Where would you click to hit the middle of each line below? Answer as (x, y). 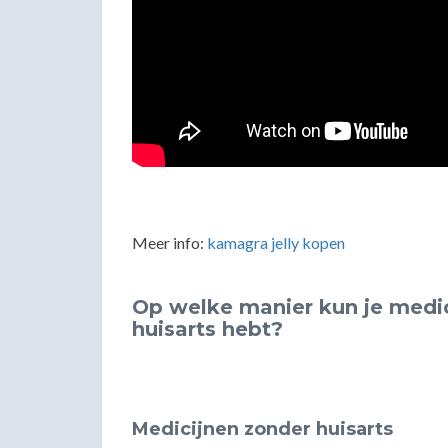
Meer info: (169, 242)
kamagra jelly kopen (276, 242)
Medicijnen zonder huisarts (262, 429)
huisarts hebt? (207, 329)
